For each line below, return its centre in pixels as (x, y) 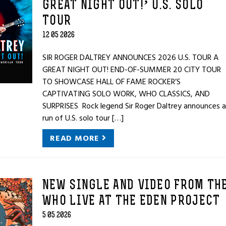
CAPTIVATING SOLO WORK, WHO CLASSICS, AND (126, 94)
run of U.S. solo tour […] (83, 118)
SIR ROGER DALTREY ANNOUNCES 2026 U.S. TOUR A (130, 58)
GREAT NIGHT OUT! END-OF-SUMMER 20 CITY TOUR (132, 70)
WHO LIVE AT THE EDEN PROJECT (131, 202)
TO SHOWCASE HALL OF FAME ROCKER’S (111, 82)
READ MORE (76, 138)
